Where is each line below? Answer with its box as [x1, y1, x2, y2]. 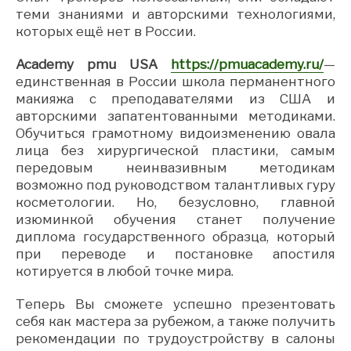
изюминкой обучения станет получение [16, 211, 335, 227]
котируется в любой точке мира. [16, 262, 233, 279]
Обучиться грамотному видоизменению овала [16, 125, 335, 141]
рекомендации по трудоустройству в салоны [16, 330, 335, 346]
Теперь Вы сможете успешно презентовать [16, 295, 335, 312]
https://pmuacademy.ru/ [171, 56, 324, 72]
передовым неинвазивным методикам [16, 159, 335, 175]
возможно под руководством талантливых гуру [16, 176, 335, 193]
